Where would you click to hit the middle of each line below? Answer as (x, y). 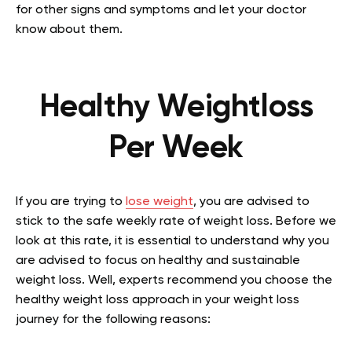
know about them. (72, 29)
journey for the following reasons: (113, 319)
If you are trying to (71, 202)
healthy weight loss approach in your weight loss (158, 300)
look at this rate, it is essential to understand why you (172, 241)
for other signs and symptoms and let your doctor (161, 10)
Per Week (176, 148)
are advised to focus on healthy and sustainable (158, 260)
